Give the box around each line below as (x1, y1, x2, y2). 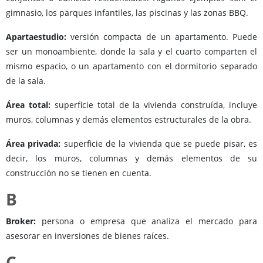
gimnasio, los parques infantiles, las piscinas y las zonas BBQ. (6, 7, 251, 19)
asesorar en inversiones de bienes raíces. (6, 230, 169, 242)
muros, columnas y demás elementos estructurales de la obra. (6, 114, 254, 126)
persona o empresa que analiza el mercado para (36, 215, 257, 227)
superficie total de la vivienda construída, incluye (54, 99, 257, 111)
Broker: (6, 215, 36, 227)
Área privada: (6, 138, 64, 150)
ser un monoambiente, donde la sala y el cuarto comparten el (6, 46, 257, 58)
